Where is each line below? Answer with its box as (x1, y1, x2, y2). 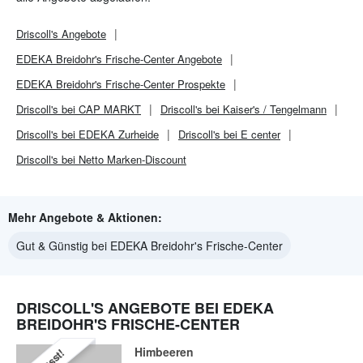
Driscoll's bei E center (178, 126, 280, 142)
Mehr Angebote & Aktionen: (8, 209, 162, 225)
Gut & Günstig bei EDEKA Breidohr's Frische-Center (16, 237, 283, 254)
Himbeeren (135, 344, 194, 360)
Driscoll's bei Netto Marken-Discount (16, 152, 186, 167)
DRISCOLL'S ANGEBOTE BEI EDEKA (16, 297, 274, 318)
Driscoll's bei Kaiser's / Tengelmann (160, 101, 327, 117)
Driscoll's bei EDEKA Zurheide (16, 126, 159, 142)
